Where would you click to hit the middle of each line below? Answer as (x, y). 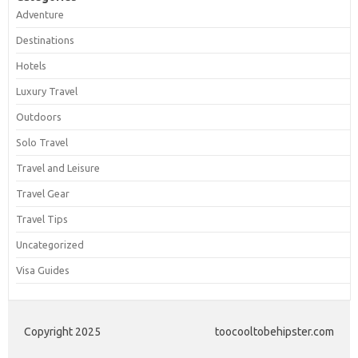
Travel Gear (42, 193)
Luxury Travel (46, 91)
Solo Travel (42, 142)
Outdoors (38, 116)
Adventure (40, 14)
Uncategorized (50, 244)
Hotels (31, 65)
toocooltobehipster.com (274, 331)
